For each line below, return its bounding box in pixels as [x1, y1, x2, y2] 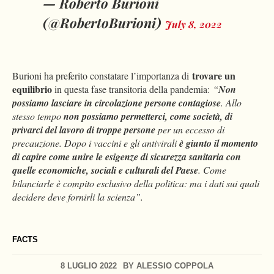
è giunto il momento [179, 136, 258, 150]
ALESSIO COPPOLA [136, 261, 213, 271]
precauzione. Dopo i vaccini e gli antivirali [12, 136, 179, 150]
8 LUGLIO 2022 [61, 261, 117, 271]
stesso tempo [12, 109, 64, 123]
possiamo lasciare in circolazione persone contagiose [12, 96, 221, 110]
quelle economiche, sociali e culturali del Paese [12, 163, 198, 177]
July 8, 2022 [165, 18, 222, 31]
